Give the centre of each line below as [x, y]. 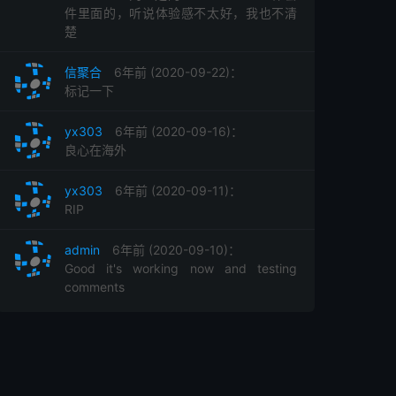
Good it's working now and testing [181, 268]
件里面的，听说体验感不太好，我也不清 [181, 13]
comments [95, 287]
